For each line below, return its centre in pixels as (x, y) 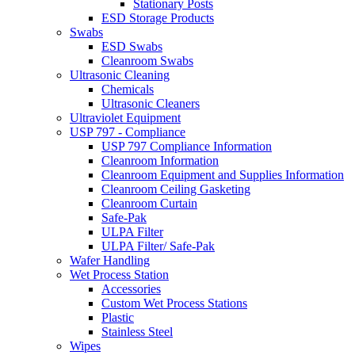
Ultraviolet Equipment (125, 117)
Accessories (131, 288)
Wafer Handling (110, 260)
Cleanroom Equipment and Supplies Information (223, 174)
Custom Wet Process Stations (174, 303)
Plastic (118, 317)
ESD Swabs (132, 46)
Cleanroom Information (160, 160)
